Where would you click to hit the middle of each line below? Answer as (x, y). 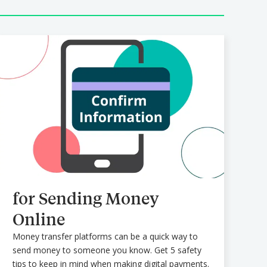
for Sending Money (86, 198)
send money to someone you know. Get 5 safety (107, 250)
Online (39, 219)
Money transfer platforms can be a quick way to (105, 237)
